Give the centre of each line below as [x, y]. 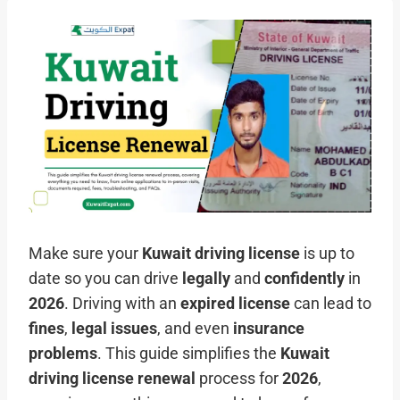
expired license [235, 303]
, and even [195, 328]
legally [206, 278]
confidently [304, 278]
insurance [269, 328]
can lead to [331, 303]
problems [63, 353]
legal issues [114, 328]
